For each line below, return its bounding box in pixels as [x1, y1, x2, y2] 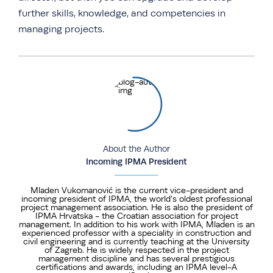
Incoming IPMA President [86, 157, 187, 166]
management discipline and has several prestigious [38, 253, 235, 263]
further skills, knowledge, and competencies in [18, 8, 225, 19]
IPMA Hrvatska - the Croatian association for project [35, 211, 238, 221]
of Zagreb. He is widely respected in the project [44, 245, 229, 255]
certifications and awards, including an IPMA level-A [36, 262, 237, 272]
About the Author [103, 144, 170, 154]
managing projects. [18, 24, 107, 35]
